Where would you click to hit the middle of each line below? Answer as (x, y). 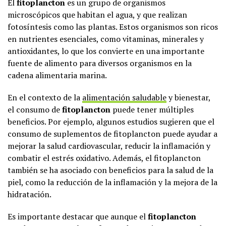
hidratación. (30, 194)
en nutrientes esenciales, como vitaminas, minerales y (106, 39)
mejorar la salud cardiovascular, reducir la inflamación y (109, 146)
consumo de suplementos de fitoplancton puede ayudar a (112, 134)
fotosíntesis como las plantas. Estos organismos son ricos (113, 27)
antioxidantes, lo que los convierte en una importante (106, 51)
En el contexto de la (45, 98)
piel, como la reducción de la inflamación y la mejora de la (112, 182)
